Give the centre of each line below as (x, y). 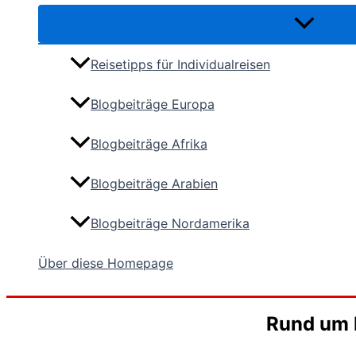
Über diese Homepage (106, 263)
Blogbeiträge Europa (153, 104)
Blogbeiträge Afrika (149, 144)
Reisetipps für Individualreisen (180, 65)
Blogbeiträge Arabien (154, 184)
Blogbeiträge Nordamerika (170, 224)
